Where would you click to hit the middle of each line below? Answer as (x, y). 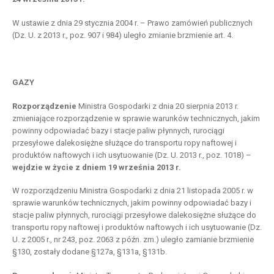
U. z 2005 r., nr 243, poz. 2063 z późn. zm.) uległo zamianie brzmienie (133, 240)
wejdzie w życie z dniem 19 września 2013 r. (97, 167)
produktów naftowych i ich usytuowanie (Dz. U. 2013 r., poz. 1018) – (132, 155)
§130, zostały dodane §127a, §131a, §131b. (90, 252)
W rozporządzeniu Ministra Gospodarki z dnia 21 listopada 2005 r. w (133, 191)
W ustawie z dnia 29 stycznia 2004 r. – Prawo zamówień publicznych (132, 23)
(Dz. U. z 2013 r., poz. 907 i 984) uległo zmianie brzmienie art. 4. (123, 35)
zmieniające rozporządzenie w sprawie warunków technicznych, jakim (136, 118)
